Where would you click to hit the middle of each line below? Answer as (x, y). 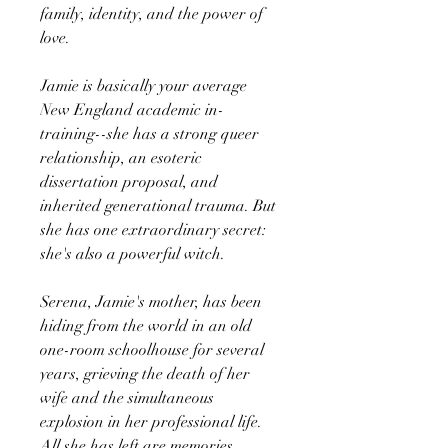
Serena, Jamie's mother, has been (151, 301)
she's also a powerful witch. (132, 253)
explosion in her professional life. (151, 421)
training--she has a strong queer (149, 133)
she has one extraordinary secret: (153, 229)
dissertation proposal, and (129, 181)
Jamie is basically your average (143, 85)
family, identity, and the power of (151, 13)
